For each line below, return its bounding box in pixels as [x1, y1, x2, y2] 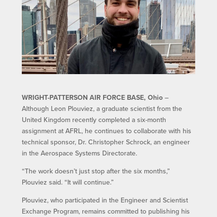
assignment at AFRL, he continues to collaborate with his [21, 125, 191, 136]
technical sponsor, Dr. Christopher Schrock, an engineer [21, 137, 190, 147]
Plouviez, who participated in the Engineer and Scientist [21, 195, 188, 205]
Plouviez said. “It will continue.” [21, 177, 114, 187]
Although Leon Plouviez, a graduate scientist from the [21, 103, 182, 113]
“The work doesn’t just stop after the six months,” [21, 166, 170, 176]
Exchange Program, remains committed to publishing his [21, 206, 190, 216]
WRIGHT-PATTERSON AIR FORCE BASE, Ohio [21, 92, 163, 102]
